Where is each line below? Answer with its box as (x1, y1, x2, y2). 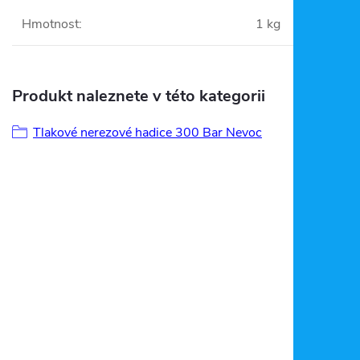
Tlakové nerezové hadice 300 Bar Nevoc (33, 124, 262, 141)
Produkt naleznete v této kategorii (12, 85, 265, 107)
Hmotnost (22, 15, 79, 33)
